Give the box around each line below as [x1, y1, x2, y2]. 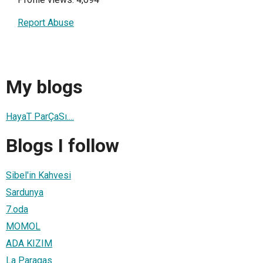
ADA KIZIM [6, 237, 52, 249]
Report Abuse [18, 17, 74, 28]
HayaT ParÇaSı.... [6, 110, 74, 122]
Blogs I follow [6, 134, 119, 157]
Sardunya [6, 186, 43, 198]
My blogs [6, 76, 83, 99]
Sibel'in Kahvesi [6, 169, 71, 181]
